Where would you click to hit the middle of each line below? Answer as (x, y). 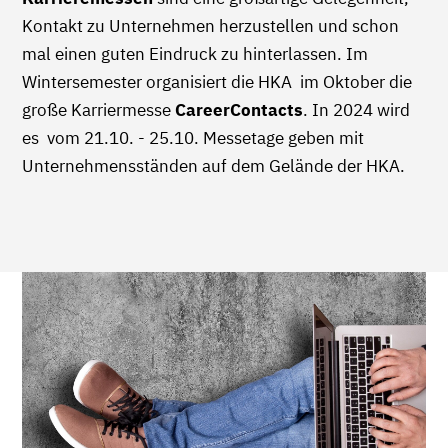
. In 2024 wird (356, 109)
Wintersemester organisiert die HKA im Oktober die (217, 81)
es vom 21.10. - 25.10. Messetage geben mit (193, 137)
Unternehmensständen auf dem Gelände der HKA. (215, 165)
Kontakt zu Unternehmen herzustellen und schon (210, 25)
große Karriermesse (98, 109)
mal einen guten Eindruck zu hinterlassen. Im (195, 53)
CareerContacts (239, 109)
